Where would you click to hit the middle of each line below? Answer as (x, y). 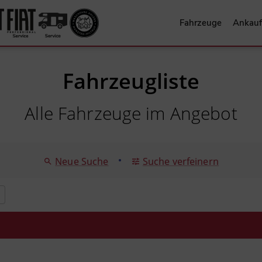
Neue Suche (82, 161)
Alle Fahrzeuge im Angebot (131, 113)
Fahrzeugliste (131, 81)
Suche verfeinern (180, 161)
